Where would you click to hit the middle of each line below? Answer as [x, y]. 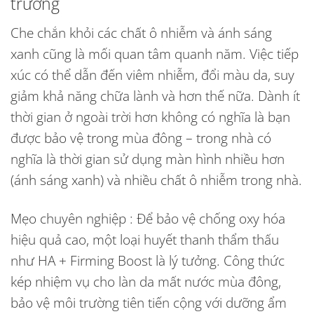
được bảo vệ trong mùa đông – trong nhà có [141, 137]
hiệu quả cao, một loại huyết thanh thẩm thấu [145, 239]
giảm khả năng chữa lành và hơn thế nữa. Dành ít [155, 95]
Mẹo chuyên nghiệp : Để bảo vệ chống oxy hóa [148, 218]
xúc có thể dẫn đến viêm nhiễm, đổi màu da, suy [152, 74]
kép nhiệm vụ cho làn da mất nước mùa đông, [146, 281]
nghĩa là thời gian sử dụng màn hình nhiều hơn [148, 158]
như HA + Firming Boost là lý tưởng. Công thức [148, 260]
